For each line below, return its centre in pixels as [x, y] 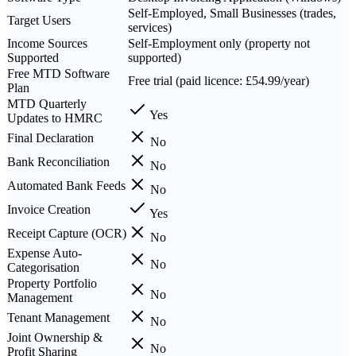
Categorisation [43, 267]
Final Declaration [50, 137]
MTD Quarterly [47, 103]
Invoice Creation [49, 209]
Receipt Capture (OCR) [67, 233]
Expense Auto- [44, 253]
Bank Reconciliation [58, 161]
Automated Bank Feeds [66, 185]
